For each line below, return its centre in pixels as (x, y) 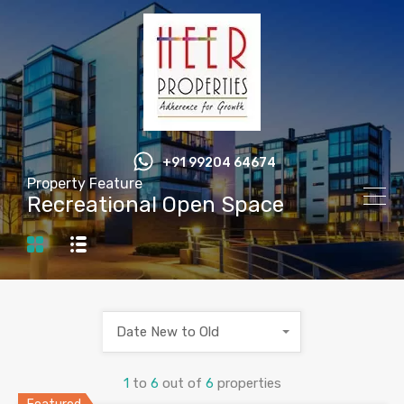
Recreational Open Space (156, 204)
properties (249, 383)
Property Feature (85, 183)
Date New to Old (168, 332)
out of (184, 383)
